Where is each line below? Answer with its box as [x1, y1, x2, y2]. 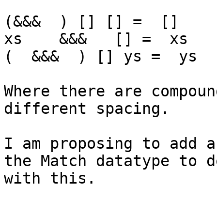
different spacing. [4, 100, 170, 118]
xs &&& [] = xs [4, 30, 188, 48]
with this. [4, 170, 96, 187]
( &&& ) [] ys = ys [4, 47, 197, 65]
